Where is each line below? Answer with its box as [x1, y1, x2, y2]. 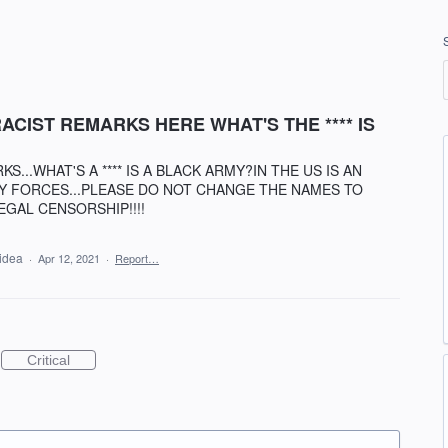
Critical [27, 352, 70, 368]
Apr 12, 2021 [38, 250, 100, 266]
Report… [115, 250, 159, 266]
